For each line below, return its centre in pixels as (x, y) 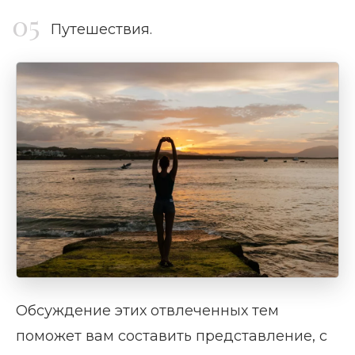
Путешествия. (101, 29)
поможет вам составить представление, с (172, 336)
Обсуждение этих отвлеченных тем (147, 310)
